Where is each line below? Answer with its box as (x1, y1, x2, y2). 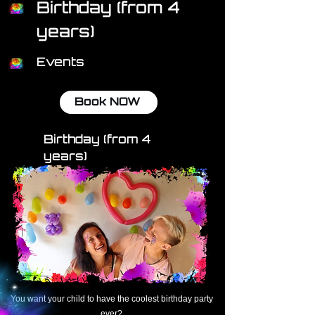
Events (37, 57, 84, 69)
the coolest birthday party (117, 294, 213, 304)
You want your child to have (10, 294, 117, 304)
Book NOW (74, 96, 141, 108)
